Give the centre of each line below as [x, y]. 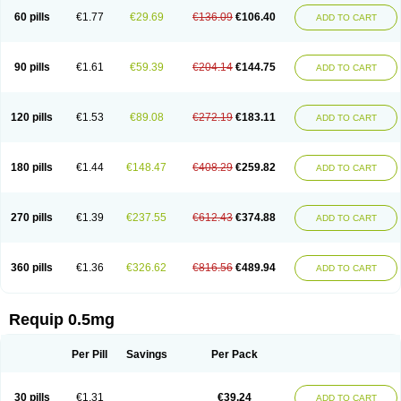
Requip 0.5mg [62, 320]
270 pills [32, 218]
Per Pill [90, 354]
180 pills [32, 167]
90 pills [32, 67]
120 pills [32, 117]
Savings [146, 354]
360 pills [32, 268]
